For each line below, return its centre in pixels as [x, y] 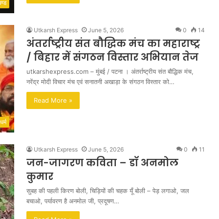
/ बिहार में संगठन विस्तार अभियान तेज [112, 57]
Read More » [53, 100]
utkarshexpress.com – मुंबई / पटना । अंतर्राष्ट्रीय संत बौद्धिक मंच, [110, 71]
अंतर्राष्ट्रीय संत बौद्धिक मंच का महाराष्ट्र [113, 44]
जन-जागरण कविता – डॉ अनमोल [102, 163]
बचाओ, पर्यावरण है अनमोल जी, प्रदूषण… [73, 201]
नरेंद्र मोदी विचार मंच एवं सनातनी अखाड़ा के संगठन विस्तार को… [100, 82]
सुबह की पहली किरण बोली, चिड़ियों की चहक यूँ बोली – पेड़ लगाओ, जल [108, 191]
